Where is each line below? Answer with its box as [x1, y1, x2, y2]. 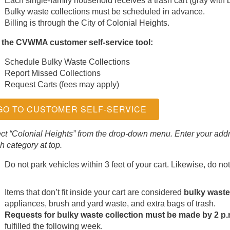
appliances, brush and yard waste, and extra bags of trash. [4, 199, 216, 208]
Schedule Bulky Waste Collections [4, 57, 130, 66]
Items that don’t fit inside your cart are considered [4, 187, 184, 197]
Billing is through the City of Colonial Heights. [4, 18, 169, 27]
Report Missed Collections [4, 68, 101, 78]
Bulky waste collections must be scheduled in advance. [4, 7, 205, 16]
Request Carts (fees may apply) [4, 80, 119, 89]
